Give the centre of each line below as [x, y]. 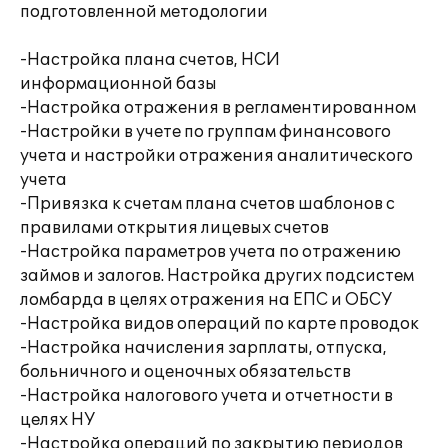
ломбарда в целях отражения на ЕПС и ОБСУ [206, 300]
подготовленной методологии [144, 12]
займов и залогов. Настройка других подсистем [217, 276]
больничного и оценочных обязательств [185, 372]
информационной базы [118, 84]
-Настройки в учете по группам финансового [205, 132]
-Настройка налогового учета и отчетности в [206, 396]
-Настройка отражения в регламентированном [218, 108]
